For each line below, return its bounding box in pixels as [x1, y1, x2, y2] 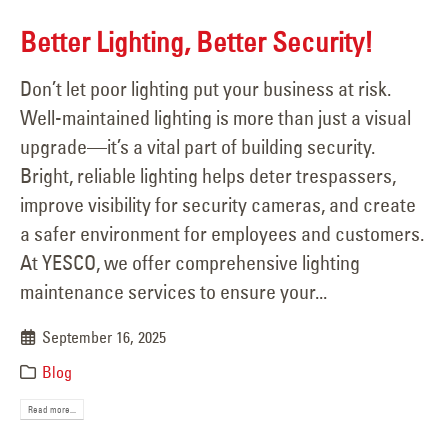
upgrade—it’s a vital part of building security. [20, 134, 375, 160]
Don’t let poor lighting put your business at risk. [20, 76, 391, 102]
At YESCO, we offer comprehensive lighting [20, 250, 360, 276]
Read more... [28, 404, 77, 415]
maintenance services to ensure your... [20, 279, 327, 305]
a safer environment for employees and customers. [20, 221, 424, 247]
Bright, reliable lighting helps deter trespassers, [20, 163, 396, 189]
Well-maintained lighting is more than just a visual [20, 105, 411, 131]
